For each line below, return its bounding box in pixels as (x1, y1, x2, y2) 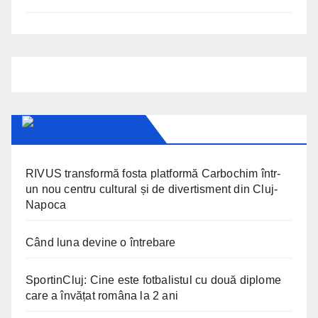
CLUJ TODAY (60, 121, 141, 138)
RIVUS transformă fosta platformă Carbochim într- (26, 168, 281, 180)
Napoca (26, 199, 67, 212)
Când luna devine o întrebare (26, 236, 176, 249)
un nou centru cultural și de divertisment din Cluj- (26, 183, 278, 196)
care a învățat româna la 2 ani (26, 290, 178, 302)
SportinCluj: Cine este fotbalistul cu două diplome (26, 274, 282, 287)
